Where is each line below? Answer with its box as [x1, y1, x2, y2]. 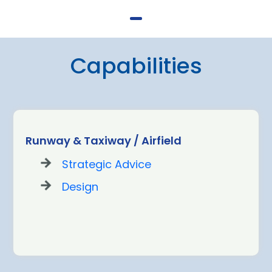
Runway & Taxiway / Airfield [25, 133, 182, 148]
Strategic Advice [62, 157, 151, 172]
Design [62, 179, 98, 194]
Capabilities [70, 50, 202, 81]
